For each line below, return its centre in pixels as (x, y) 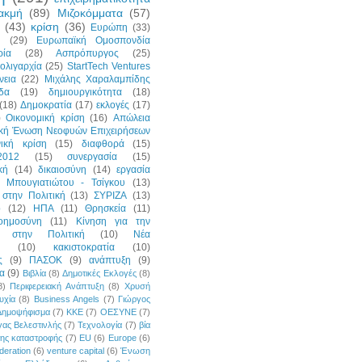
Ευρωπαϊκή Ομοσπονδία (93, 40)
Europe (122, 337)
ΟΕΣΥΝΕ (118, 311)
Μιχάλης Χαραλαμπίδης (97, 79)
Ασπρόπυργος (88, 53)
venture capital (76, 350)
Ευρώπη (109, 27)
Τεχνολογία (100, 324)
